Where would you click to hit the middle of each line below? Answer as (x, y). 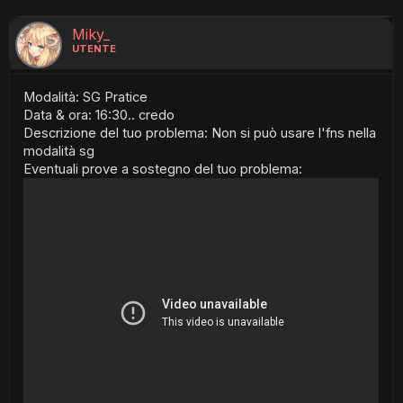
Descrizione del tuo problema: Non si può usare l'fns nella (200, 133)
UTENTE (94, 49)
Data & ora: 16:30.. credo (99, 115)
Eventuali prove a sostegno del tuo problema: (163, 169)
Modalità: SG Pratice (85, 97)
